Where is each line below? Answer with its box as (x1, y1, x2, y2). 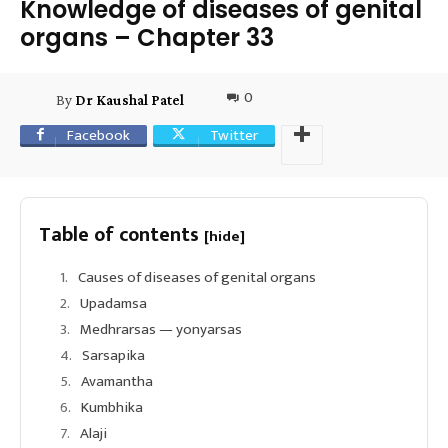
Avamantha (81, 368, 153, 394)
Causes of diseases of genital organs (78, 264, 316, 290)
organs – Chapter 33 (20, 20, 274, 54)
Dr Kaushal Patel (75, 91, 184, 108)
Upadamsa (80, 290, 147, 316)
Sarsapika (82, 342, 145, 368)
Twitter (210, 122, 258, 148)
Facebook (67, 122, 130, 148)
